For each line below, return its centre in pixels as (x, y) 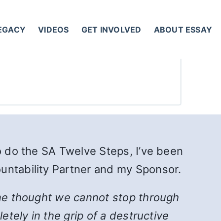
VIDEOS (54, 29)
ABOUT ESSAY (183, 29)
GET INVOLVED (111, 29)
